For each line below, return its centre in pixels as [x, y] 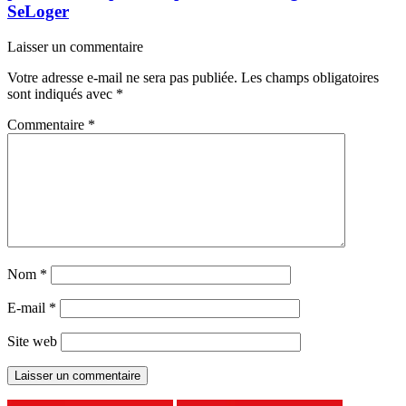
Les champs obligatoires [310, 77]
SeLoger [38, 12]
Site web [32, 341]
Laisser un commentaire [75, 47]
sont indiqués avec [62, 94]
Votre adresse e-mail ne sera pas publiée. [122, 77]
